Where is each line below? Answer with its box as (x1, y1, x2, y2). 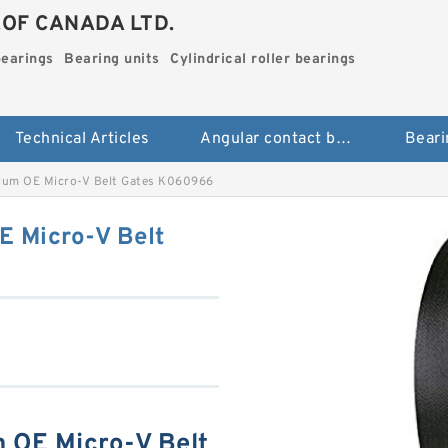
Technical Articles (14, 129, 150, 150)
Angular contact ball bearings (335, 129, 351, 150)
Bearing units (64, 51, 160, 68)
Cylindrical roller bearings (170, 51, 356, 68)
